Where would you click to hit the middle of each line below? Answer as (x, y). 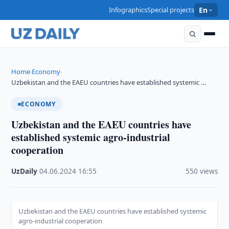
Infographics (128, 10)
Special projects (171, 10)
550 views (201, 171)
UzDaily (25, 171)
